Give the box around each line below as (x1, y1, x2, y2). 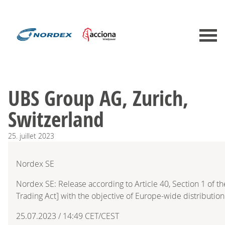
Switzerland (8, 104, 104, 134)
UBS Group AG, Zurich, (8, 83, 188, 113)
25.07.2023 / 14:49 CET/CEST (16, 210, 119, 221)
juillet (20, 131, 36, 141)
